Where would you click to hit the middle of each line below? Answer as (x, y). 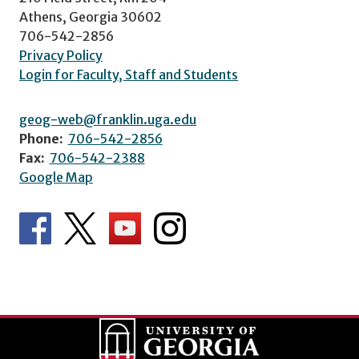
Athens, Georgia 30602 (91, 16)
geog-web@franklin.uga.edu (108, 119)
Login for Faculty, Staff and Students (129, 74)
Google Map (56, 177)
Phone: (41, 138)
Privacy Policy (61, 55)
